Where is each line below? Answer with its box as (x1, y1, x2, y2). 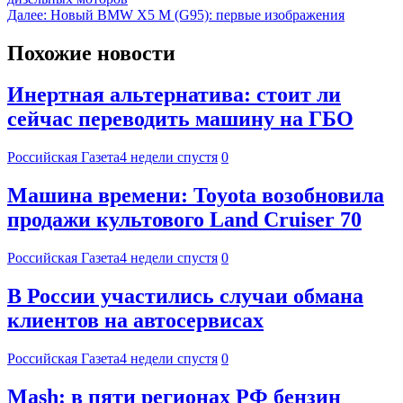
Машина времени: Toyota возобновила (7, 184, 384, 208)
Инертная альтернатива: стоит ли (7, 83, 341, 107)
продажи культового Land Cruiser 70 (7, 208, 362, 232)
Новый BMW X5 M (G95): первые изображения (50, 6, 345, 22)
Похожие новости (7, 40, 175, 65)
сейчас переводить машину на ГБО (7, 107, 354, 131)
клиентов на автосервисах (7, 309, 264, 333)
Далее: (7, 6, 47, 22)
